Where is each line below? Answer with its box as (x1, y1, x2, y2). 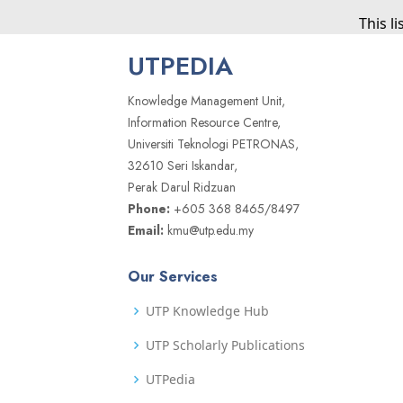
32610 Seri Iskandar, (128, 157, 237, 175)
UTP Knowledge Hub (146, 302, 269, 319)
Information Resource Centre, (128, 113, 281, 131)
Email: (128, 221, 164, 239)
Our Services (128, 266, 218, 287)
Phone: (128, 200, 170, 218)
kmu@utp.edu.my (164, 221, 254, 239)
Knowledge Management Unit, (128, 92, 285, 110)
